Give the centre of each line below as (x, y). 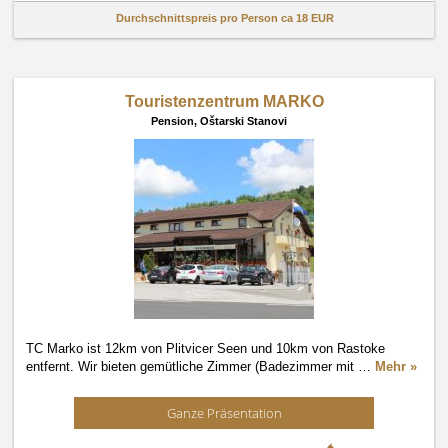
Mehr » (396, 366)
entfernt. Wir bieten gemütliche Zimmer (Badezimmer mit (192, 366)
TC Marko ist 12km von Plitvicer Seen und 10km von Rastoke (205, 348)
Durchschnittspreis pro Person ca (206, 18)
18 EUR (315, 18)
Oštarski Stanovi (243, 121)
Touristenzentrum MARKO (224, 101)
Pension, (175, 121)
